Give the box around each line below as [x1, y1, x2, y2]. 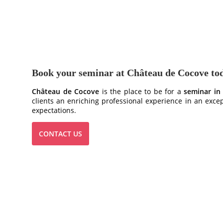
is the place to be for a [99, 87, 184, 97]
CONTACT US [39, 129, 82, 139]
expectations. [32, 106, 76, 115]
